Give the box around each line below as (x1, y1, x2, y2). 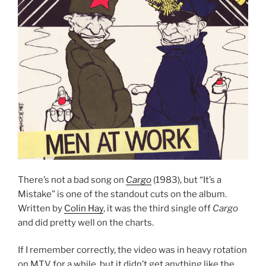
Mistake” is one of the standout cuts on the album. (18, 188, 227, 199)
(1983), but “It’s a (153, 174, 221, 185)
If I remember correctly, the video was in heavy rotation (18, 245, 247, 256)
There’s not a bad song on (18, 174, 126, 185)
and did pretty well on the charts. (18, 217, 154, 228)
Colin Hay (64, 202, 103, 214)
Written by (18, 202, 64, 214)
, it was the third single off (103, 202, 213, 214)
